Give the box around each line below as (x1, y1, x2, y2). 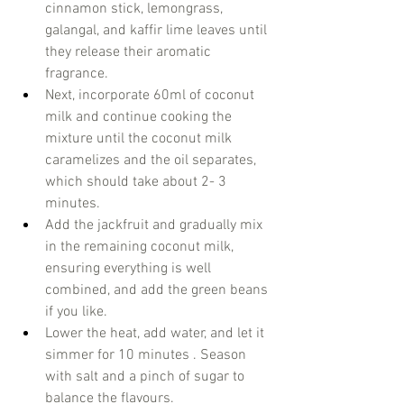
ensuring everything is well (45, 260, 215, 279)
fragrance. (45, 65, 115, 84)
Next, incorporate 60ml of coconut (45, 87, 258, 106)
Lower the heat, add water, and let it (45, 325, 268, 344)
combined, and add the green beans (45, 281, 271, 300)
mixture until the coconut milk (45, 130, 235, 149)
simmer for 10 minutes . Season (45, 346, 250, 365)
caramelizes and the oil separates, (45, 151, 260, 170)
